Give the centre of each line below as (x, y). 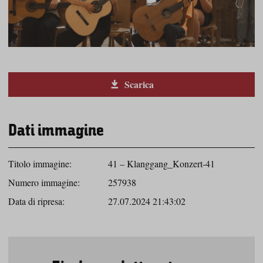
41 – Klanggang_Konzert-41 (161, 164)
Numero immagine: (44, 183)
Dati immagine (56, 132)
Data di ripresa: (36, 201)
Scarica (138, 85)
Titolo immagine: (40, 164)
